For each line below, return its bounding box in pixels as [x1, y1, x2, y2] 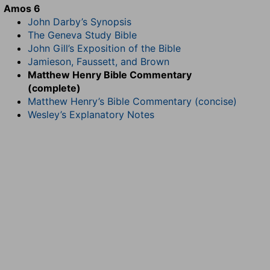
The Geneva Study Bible [28, 29, 137, 41]
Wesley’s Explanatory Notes [28, 108, 154, 121]
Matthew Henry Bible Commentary [28, 69, 192, 81]
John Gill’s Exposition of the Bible [28, 42, 181, 54]
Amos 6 [4, 2, 40, 14]
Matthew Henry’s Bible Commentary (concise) [28, 95, 237, 107]
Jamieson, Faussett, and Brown [28, 55, 169, 67]
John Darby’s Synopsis [28, 16, 131, 28]
